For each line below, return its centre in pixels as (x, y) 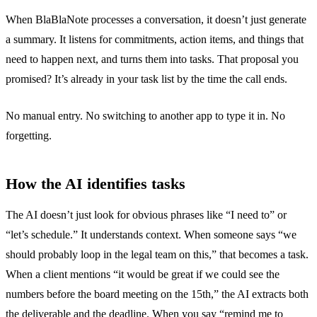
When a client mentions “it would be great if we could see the (143, 274)
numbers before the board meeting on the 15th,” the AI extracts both (157, 294)
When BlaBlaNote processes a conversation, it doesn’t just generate (156, 19)
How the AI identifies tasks (96, 184)
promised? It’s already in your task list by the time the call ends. (146, 79)
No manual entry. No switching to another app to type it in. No (145, 115)
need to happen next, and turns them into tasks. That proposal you (152, 59)
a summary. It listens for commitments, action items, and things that (155, 39)
